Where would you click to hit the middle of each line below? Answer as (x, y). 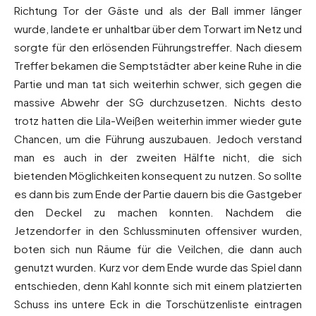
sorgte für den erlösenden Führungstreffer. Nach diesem (158, 47)
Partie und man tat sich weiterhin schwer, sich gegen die (158, 84)
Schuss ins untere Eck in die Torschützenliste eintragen (158, 304)
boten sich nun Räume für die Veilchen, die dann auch (158, 249)
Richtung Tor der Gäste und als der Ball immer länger (158, 11)
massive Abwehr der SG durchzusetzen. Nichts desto (158, 102)
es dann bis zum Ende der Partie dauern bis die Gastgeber (158, 194)
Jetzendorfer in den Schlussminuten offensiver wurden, (158, 231)
